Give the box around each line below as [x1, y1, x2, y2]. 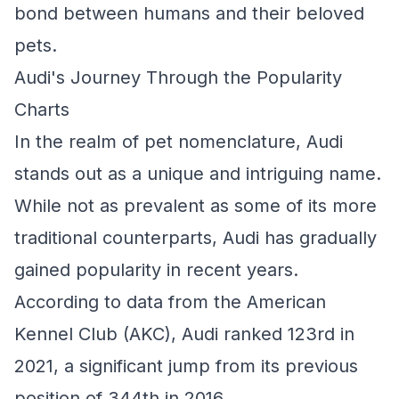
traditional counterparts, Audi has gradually [14, 227, 377, 248]
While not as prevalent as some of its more [14, 195, 377, 216]
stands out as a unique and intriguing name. [14, 163, 381, 184]
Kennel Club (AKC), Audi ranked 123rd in [14, 323, 354, 345]
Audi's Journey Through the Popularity [14, 67, 342, 88]
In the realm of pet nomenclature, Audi [14, 131, 343, 152]
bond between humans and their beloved [14, 3, 364, 24]
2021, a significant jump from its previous [14, 355, 358, 377]
